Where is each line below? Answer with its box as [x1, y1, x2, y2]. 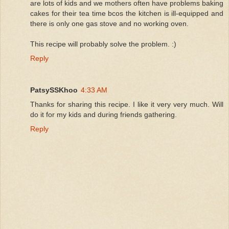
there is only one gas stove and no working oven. [30, 19, 189, 28]
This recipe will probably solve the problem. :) [30, 39, 176, 48]
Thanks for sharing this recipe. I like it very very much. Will [30, 100, 223, 108]
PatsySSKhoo [30, 85, 78, 94]
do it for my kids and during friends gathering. [30, 110, 177, 119]
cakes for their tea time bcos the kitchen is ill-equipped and [30, 9, 223, 17]
